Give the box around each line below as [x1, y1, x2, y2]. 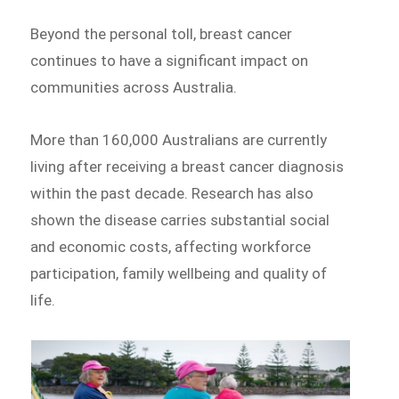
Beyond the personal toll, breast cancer [30, 24, 293, 43]
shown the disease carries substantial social [30, 211, 330, 230]
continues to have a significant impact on [30, 51, 309, 69]
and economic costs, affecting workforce [30, 238, 312, 256]
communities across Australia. [30, 77, 238, 96]
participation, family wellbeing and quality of [30, 265, 328, 283]
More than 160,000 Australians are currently [30, 131, 328, 150]
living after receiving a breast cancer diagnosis [30, 158, 345, 176]
